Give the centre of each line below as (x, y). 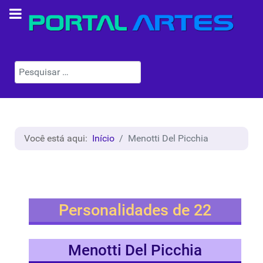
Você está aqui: (58, 139)
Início (103, 139)
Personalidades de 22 (135, 210)
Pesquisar (35, 68)
